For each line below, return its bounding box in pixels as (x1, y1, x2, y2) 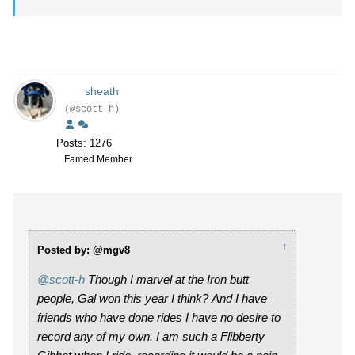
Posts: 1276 (56, 137, 112, 149)
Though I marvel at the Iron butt (85, 273, 249, 286)
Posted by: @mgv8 (37, 244, 130, 256)
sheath (84, 85, 119, 97)
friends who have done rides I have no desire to (37, 311, 281, 324)
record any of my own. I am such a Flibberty (37, 330, 265, 343)
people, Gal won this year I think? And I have (37, 292, 267, 305)
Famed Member (64, 154, 132, 165)
